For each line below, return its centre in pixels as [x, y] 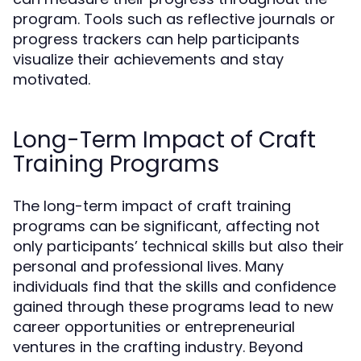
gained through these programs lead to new [173, 307]
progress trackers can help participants [156, 39]
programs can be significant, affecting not [166, 226]
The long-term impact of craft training [152, 206]
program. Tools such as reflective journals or [174, 19]
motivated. [52, 79]
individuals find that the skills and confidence [174, 286]
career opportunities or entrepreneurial [154, 327]
